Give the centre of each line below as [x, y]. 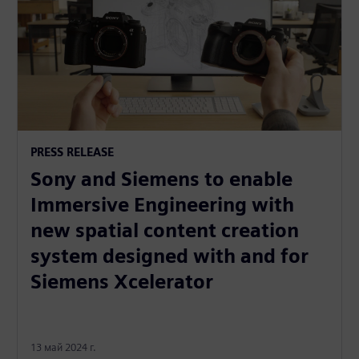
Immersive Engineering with [163, 205]
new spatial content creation [165, 231]
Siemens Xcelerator [122, 282]
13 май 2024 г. [64, 348]
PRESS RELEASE [73, 152]
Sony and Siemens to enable [162, 179]
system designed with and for [170, 256]
